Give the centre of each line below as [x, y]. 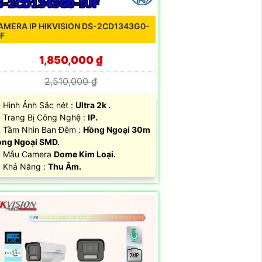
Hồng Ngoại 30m [117, 130]
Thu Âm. [65, 167]
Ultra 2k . [93, 105]
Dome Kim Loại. [85, 154]
